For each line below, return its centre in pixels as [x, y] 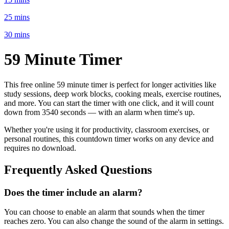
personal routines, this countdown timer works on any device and [109, 139]
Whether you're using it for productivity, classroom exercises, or [107, 129]
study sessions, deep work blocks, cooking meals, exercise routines [112, 94]
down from [22, 112]
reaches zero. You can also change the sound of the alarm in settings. [114, 221]
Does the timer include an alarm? [73, 192]
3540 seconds [64, 112]
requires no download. [40, 148]
